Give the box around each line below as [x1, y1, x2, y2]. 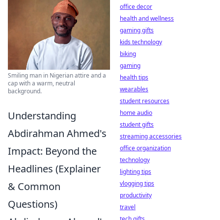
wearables [120, 85, 148, 93]
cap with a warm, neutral [8, 79, 75, 88]
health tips [120, 73, 148, 82]
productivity [120, 191, 152, 199]
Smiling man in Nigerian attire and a [8, 71, 106, 80]
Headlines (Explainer [8, 162, 101, 176]
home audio [120, 109, 152, 117]
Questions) [8, 197, 57, 211]
